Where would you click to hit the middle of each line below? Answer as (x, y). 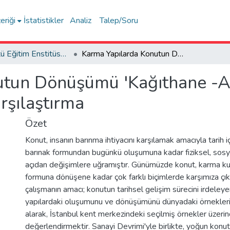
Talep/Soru (119, 21)
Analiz (81, 21)
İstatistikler (44, 21)
